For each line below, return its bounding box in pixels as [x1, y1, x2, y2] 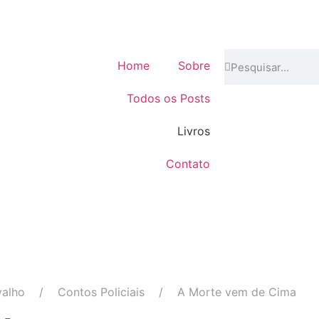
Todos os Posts [127, 91, 211, 105]
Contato [166, 157, 211, 171]
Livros [177, 124, 211, 138]
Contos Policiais [57, 285, 145, 299]
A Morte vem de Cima [177, 285, 296, 299]
